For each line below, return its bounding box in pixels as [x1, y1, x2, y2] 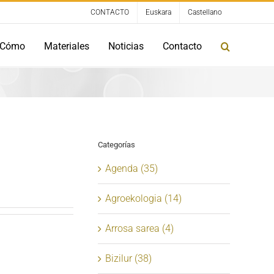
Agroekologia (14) [105, 192, 182, 204]
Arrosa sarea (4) [105, 222, 174, 234]
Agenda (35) [105, 162, 158, 174]
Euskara [146, 8, 171, 17]
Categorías [98, 140, 135, 149]
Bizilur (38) [105, 252, 152, 264]
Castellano [188, 8, 222, 17]
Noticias [108, 40, 144, 52]
